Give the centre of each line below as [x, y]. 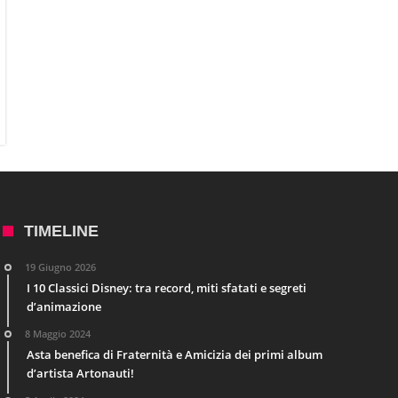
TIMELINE [61, 231]
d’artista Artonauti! [80, 373]
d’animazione [64, 306]
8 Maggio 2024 [57, 334]
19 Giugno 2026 [60, 267]
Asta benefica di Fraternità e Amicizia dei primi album [174, 354]
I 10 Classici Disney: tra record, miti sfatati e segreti [166, 288]
